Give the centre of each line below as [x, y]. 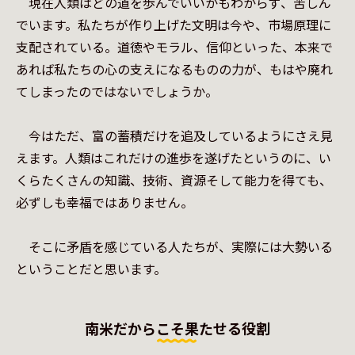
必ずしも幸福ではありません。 [105, 202]
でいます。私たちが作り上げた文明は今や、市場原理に [174, 25]
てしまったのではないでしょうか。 [117, 91]
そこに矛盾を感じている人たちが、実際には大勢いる [174, 246]
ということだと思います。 [91, 269]
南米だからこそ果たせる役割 [177, 328]
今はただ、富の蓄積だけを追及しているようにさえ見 [174, 136]
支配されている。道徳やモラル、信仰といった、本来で [174, 47]
